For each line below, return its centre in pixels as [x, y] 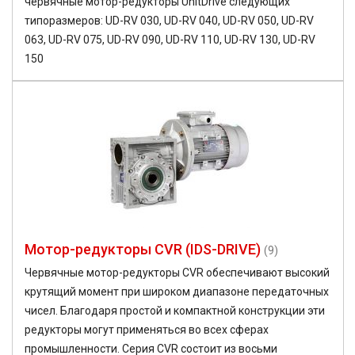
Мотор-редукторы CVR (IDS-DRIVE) [143, 250]
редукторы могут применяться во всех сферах [147, 330]
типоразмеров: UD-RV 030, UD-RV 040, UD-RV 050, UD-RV [169, 21]
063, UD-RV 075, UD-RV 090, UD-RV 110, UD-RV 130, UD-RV [170, 40]
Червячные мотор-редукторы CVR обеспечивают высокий [177, 273]
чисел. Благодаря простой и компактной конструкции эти [175, 311]
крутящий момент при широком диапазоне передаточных [177, 292]
